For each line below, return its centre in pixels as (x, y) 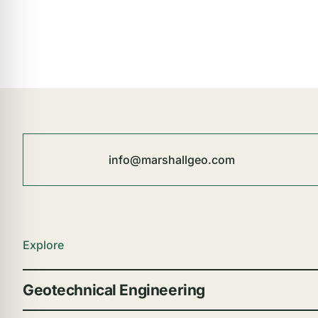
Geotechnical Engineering (114, 290)
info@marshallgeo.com (171, 159)
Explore (43, 245)
